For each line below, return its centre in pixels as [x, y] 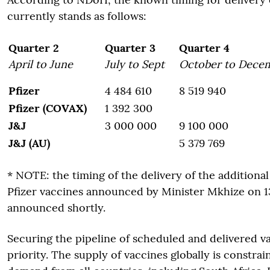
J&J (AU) [29, 143]
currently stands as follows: [77, 16]
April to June [41, 64]
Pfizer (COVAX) [48, 108]
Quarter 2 [34, 48]
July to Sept [135, 64]
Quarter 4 [204, 48]
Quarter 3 [130, 48]
